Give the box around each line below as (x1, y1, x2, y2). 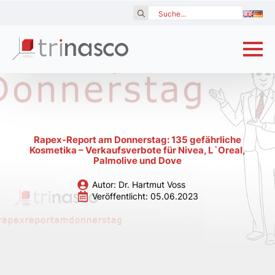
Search (133, 6, 161, 17)
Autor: (91, 179, 118, 190)
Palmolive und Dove (93, 155, 182, 166)
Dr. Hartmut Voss (118, 179, 185, 190)
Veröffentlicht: (91, 191, 150, 201)
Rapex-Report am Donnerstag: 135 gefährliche (34, 134, 241, 145)
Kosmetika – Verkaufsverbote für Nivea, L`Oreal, (29, 145, 246, 156)
